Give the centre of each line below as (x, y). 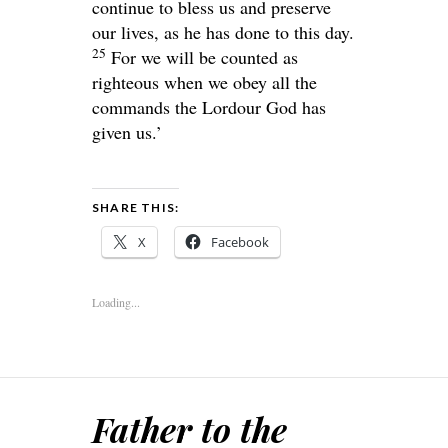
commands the (147, 107)
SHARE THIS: (136, 208)
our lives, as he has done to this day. (223, 32)
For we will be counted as (204, 57)
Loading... (116, 302)
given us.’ (127, 132)
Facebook (240, 242)
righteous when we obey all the (204, 82)
